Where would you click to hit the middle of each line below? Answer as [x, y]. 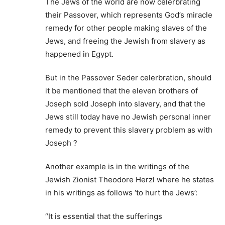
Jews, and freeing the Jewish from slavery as [125, 41]
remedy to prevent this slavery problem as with [129, 130]
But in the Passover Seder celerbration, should [128, 78]
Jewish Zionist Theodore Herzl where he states [130, 180]
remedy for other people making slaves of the [126, 28]
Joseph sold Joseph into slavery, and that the [125, 104]
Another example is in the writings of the [117, 167]
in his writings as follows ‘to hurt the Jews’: [121, 193]
